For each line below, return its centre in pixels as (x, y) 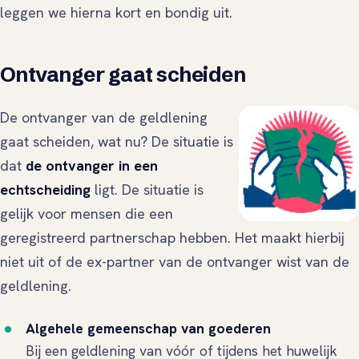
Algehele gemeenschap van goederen (150, 329)
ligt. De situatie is (147, 190)
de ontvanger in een (92, 166)
